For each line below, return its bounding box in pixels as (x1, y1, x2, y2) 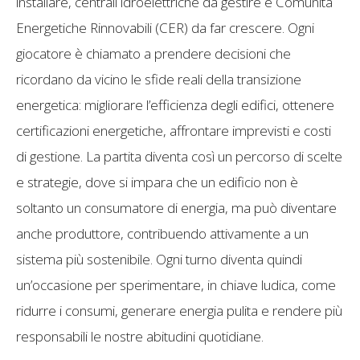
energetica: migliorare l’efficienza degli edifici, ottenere (16, 96, 334, 115)
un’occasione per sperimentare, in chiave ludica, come (16, 276, 336, 295)
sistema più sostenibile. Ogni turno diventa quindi (16, 250, 302, 269)
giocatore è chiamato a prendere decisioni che (16, 44, 291, 63)
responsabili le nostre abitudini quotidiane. (16, 327, 264, 346)
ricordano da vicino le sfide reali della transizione (16, 70, 301, 89)
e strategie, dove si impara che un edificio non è (16, 173, 298, 192)
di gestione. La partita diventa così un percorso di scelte (16, 147, 342, 166)
